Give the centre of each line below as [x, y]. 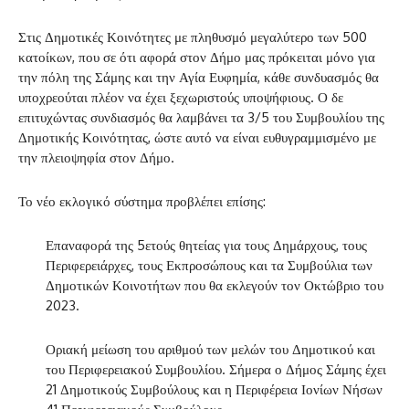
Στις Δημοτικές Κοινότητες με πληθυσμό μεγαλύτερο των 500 [193, 37]
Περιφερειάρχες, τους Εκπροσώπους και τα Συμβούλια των [209, 265]
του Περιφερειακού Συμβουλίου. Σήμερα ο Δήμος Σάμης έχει [216, 369]
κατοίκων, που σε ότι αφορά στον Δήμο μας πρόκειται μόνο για [197, 57]
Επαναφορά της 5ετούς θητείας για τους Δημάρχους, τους [206, 245]
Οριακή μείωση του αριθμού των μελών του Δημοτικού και [210, 349]
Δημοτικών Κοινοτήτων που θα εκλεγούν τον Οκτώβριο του [215, 285]
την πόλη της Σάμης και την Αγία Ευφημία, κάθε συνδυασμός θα [199, 77]
